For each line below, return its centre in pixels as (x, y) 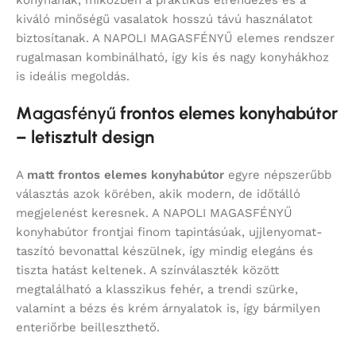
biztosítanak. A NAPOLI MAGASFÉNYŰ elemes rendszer (175, 39)
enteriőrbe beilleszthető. (88, 328)
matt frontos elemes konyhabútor (126, 175)
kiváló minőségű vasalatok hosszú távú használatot (164, 19)
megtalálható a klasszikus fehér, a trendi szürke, (157, 290)
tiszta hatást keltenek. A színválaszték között (147, 271)
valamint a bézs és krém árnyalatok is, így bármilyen (168, 309)
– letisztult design (85, 137)
